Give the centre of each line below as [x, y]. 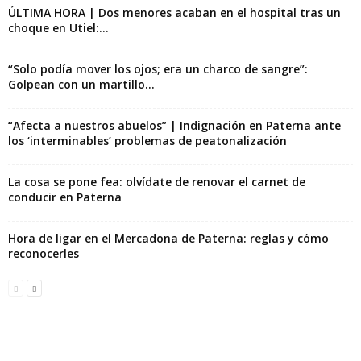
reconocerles [44, 254]
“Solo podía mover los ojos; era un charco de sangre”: [158, 69]
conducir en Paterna [65, 197]
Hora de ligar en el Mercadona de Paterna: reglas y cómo [168, 239]
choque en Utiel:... [58, 28]
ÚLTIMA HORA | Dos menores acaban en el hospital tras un [174, 13]
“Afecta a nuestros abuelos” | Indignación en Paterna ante [174, 126]
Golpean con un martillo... [81, 85]
